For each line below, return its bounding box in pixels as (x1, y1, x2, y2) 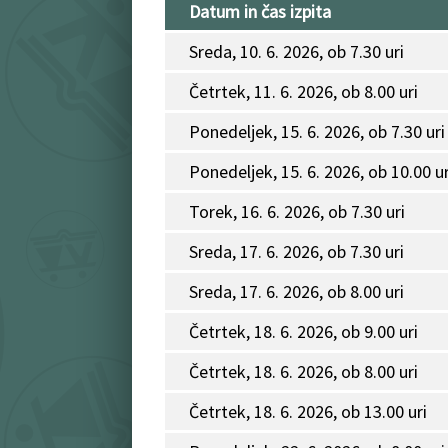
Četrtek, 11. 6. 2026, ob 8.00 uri (189, 80, 418, 104)
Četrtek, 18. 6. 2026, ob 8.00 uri (189, 360, 418, 384)
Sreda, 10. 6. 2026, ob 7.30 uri (189, 40, 404, 64)
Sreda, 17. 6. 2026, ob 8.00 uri (189, 280, 404, 304)
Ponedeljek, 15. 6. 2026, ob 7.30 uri (189, 120, 445, 144)
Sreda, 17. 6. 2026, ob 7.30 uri (189, 240, 404, 264)
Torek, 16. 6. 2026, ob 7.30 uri (189, 200, 405, 224)
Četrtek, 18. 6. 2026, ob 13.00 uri (189, 400, 427, 424)
